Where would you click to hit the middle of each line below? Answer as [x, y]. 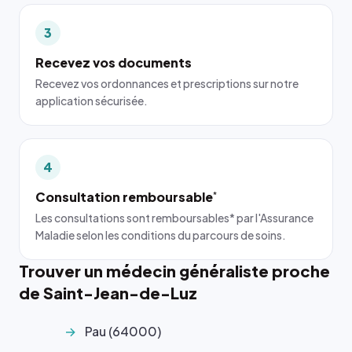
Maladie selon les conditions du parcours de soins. [161, 235]
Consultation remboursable [124, 197]
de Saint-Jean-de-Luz [108, 293]
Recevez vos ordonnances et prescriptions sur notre [167, 83]
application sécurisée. [92, 101]
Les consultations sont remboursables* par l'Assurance [174, 218]
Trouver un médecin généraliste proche [174, 271]
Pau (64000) [123, 331]
